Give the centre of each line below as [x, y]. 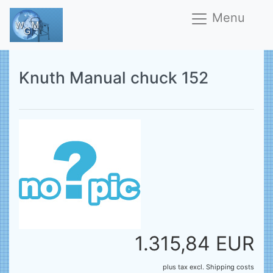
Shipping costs [230, 267]
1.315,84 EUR [194, 243]
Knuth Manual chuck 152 [114, 77]
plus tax [175, 267]
